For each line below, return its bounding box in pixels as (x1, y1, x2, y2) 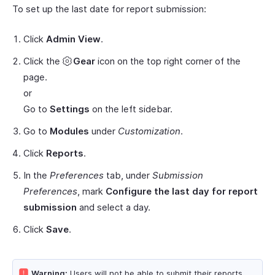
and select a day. (77, 201, 150, 213)
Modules (50, 125, 89, 137)
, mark (77, 185, 106, 197)
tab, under (104, 169, 152, 181)
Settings (50, 103, 90, 115)
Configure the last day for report (106, 185, 258, 197)
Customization (118, 125, 180, 137)
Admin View (46, 33, 101, 45)
